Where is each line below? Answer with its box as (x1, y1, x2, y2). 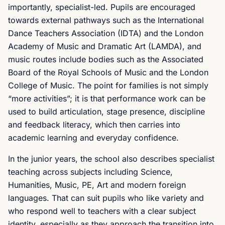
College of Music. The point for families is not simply (8, 80, 208, 90)
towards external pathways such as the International (8, 15, 204, 25)
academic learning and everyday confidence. (8, 133, 179, 143)
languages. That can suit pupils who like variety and (8, 193, 204, 203)
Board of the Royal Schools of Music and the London (8, 67, 208, 77)
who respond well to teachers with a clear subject (8, 206, 196, 216)
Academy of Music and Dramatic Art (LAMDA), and (8, 41, 201, 51)
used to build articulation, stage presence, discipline (8, 106, 205, 117)
